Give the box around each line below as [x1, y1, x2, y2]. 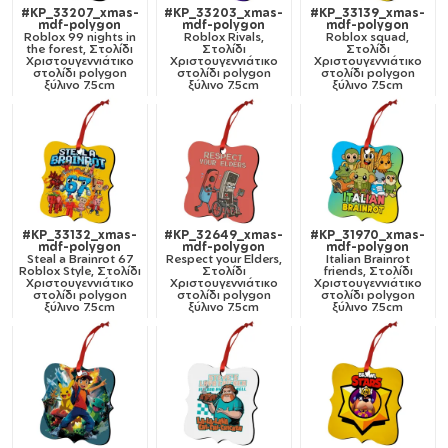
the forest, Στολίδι [26, 41, 134, 57]
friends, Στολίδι [322, 263, 413, 279]
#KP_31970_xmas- [310, 227, 426, 243]
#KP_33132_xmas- [22, 227, 138, 243]
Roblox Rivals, [183, 29, 264, 45]
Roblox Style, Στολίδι [18, 263, 141, 279]
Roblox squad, [326, 29, 410, 45]
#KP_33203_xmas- [164, 5, 284, 21]
